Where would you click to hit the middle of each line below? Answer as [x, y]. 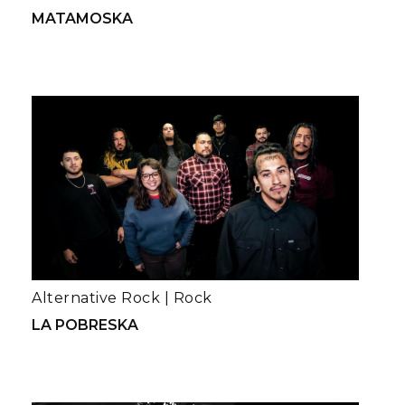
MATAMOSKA [82, 19]
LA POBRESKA [85, 325]
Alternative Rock [96, 297]
